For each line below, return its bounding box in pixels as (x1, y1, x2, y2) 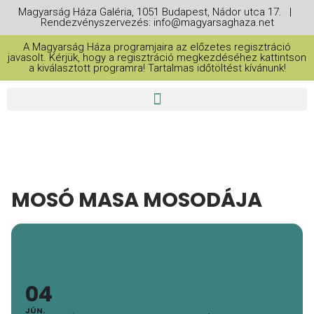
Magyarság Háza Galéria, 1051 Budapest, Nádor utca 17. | (18, 6, 296, 18)
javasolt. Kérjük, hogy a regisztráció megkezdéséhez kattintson (8, 51, 306, 64)
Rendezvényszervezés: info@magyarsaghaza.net (40, 16, 274, 29)
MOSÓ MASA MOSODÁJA (11, 186, 262, 214)
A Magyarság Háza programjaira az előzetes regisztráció (23, 41, 291, 53)
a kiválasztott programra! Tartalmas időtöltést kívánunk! (28, 62, 286, 74)
